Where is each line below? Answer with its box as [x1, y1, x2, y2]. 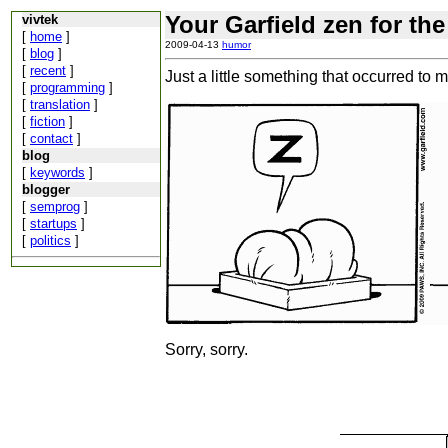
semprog [30, 199, 80, 214]
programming [30, 80, 105, 95]
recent [30, 63, 66, 78]
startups [30, 216, 77, 231]
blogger [22, 182, 70, 197]
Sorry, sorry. [165, 341, 248, 358]
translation [30, 97, 90, 112]
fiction [30, 114, 65, 129]
